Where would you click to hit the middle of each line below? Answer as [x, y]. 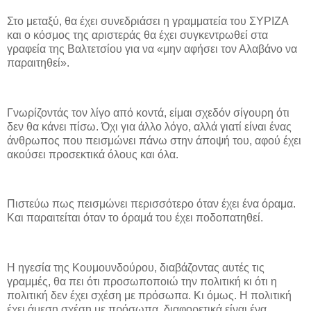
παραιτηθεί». [38, 63]
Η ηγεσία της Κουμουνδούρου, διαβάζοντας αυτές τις [136, 268]
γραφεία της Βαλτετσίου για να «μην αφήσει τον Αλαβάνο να [152, 49]
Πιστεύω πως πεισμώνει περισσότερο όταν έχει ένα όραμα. [151, 204]
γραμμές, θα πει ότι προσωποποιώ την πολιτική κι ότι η [142, 282]
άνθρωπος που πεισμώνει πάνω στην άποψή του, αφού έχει [154, 140]
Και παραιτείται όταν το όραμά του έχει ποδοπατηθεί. [135, 218]
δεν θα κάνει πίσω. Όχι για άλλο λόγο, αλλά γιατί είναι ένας [149, 126]
